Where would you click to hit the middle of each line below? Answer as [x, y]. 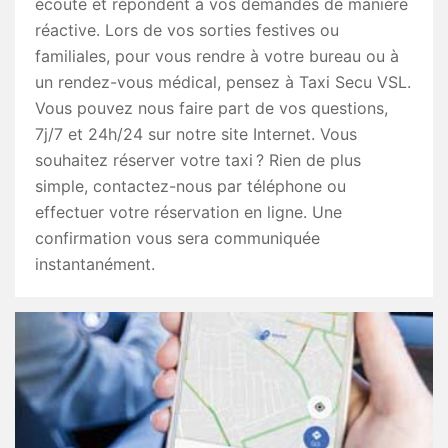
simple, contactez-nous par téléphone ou [190, 186]
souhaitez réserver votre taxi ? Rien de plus [198, 160]
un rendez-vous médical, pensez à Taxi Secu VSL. [223, 82]
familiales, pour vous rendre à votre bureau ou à [217, 56]
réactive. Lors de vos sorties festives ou [187, 30]
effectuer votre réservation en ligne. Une [188, 212]
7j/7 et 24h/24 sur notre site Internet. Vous [196, 134]
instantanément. [95, 264]
